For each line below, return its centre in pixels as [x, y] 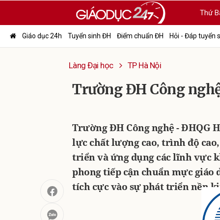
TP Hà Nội [144, 65]
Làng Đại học [91, 65]
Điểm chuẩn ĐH [140, 36]
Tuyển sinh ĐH [89, 36]
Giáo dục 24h [42, 36]
